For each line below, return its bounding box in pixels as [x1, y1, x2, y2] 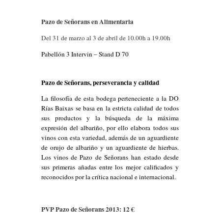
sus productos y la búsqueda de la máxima [41, 113, 179, 122]
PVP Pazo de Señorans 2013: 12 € [41, 204, 135, 214]
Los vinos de [41, 152, 80, 162]
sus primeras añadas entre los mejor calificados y [41, 162, 179, 171]
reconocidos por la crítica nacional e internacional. [41, 172, 176, 181]
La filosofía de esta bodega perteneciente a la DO [41, 93, 179, 103]
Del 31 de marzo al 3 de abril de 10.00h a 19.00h [41, 33, 170, 42]
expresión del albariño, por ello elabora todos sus [41, 123, 179, 132]
